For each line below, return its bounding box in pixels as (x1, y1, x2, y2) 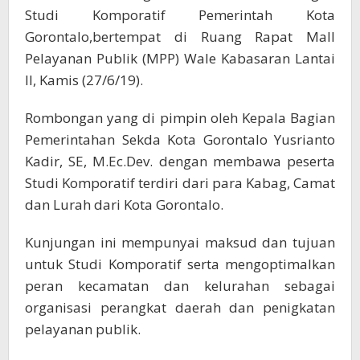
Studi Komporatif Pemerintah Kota (25, 6, 335, 25)
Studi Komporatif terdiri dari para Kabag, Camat (25, 174, 335, 193)
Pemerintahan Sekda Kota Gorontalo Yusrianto (25, 130, 335, 149)
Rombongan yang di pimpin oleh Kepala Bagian (25, 108, 335, 128)
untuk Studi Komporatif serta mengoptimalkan (25, 255, 335, 274)
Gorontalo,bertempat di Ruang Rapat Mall (25, 27, 335, 47)
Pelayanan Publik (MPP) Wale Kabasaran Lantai (25, 49, 335, 68)
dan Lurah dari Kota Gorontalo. (25, 195, 223, 215)
